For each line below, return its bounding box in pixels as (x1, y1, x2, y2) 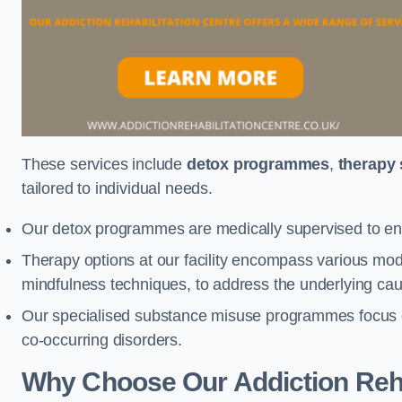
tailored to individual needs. (22, 179, 213, 198)
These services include (22, 155, 187, 174)
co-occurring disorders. (22, 331, 182, 350)
